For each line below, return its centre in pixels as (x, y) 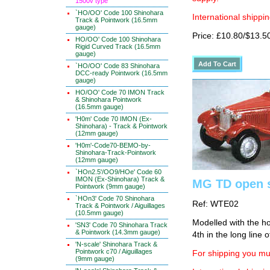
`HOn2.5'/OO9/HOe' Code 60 (118, 172)
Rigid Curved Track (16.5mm (118, 46)
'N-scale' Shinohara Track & (116, 244)
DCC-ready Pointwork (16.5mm (121, 73)
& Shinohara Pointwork (108, 99)
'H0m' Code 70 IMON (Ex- (114, 119)
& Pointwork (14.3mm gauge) (118, 232)
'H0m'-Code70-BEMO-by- (113, 145)
